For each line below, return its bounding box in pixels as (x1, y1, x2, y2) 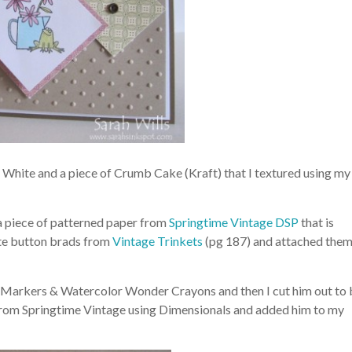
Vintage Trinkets (112, 233, 203, 249)
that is (299, 214, 334, 230)
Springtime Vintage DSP (169, 214, 299, 230)
